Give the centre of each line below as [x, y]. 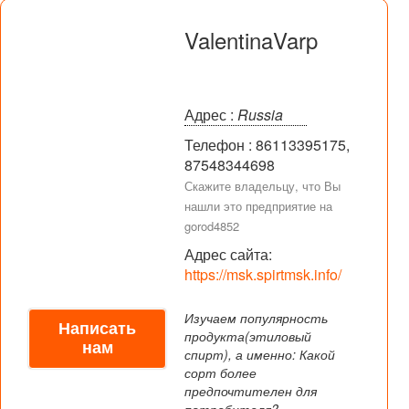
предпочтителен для [251, 391]
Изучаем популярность [256, 318]
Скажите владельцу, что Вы [262, 186]
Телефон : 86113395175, [267, 145]
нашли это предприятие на [258, 206]
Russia [258, 115]
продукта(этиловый [248, 336]
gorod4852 [212, 226]
